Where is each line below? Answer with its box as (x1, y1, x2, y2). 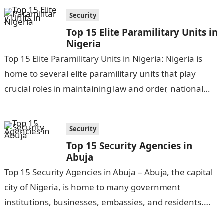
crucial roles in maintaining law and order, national (4, 83, 203, 94)
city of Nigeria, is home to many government (4, 181, 180, 193)
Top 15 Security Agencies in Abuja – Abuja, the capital (4, 166, 213, 178)
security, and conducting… (4, 98, 108, 109)
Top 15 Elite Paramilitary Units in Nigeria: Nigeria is (4, 53, 202, 64)
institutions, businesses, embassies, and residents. (4, 196, 204, 208)
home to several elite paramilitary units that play (4, 68, 196, 79)
